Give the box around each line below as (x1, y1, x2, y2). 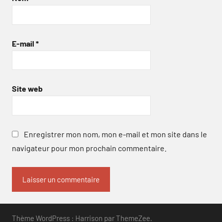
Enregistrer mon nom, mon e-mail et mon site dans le (24, 129, 207, 139)
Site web (12, 84, 43, 94)
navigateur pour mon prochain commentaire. (12, 143, 166, 153)
